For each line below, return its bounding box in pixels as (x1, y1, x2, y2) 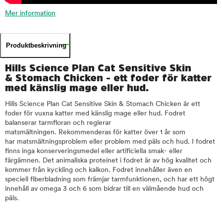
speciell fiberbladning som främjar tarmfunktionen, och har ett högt (5, 175, 215, 183)
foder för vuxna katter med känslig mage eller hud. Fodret (5, 110, 185, 117)
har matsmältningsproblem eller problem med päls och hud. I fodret (5, 138, 215, 146)
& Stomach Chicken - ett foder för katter (5, 72, 212, 83)
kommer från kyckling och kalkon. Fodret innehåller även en (5, 166, 192, 174)
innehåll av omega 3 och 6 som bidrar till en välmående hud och (5, 185, 204, 193)
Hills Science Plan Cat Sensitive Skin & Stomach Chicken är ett (5, 100, 200, 108)
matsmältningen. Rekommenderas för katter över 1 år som (5, 128, 185, 136)
